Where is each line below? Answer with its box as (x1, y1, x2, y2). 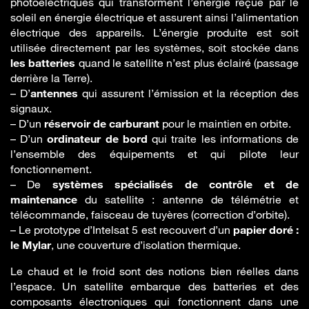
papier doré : (232, 223, 299, 237)
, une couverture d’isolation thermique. (51, 238, 241, 252)
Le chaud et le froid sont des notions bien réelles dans (10, 264, 299, 279)
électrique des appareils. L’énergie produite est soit (10, 26, 299, 40)
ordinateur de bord (47, 132, 148, 146)
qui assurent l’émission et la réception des (78, 86, 299, 101)
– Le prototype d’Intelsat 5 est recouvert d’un (10, 223, 233, 237)
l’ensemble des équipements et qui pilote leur (10, 147, 299, 161)
